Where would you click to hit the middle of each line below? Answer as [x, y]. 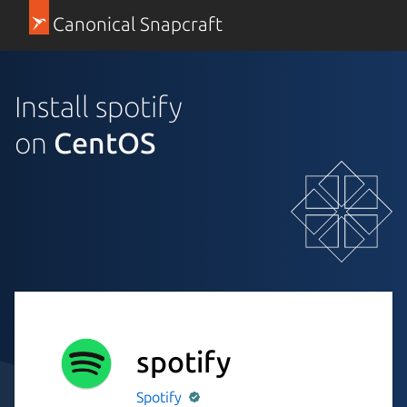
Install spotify [99, 106]
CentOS [105, 142]
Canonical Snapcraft [137, 24]
